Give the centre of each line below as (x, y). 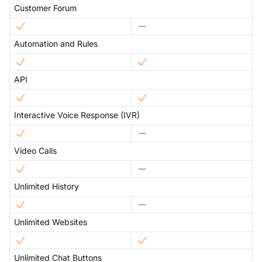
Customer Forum (45, 8)
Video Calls (35, 151)
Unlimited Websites (51, 222)
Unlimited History (46, 187)
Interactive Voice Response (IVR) (77, 115)
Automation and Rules (56, 44)
